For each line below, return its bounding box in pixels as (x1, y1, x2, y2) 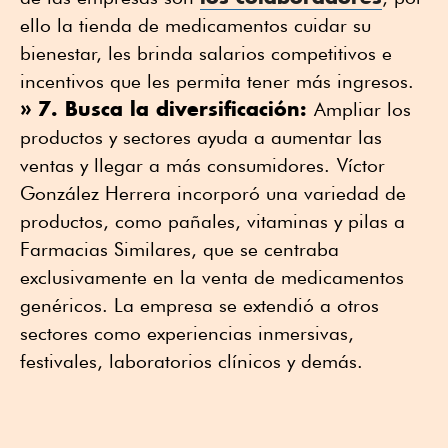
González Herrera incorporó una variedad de (20, 181, 406, 204)
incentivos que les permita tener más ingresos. (20, 69, 414, 92)
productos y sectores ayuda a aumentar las (20, 125, 382, 148)
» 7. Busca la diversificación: (20, 95, 314, 121)
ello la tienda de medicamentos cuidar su (20, 13, 371, 36)
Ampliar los (314, 97, 411, 120)
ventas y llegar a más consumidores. (20, 153, 330, 176)
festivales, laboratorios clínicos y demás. (20, 349, 374, 372)
